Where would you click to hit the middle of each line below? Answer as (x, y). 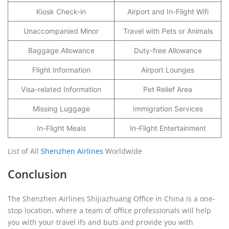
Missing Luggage (61, 109)
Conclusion (37, 174)
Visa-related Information (61, 89)
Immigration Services (168, 109)
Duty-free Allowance (168, 50)
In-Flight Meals (61, 128)
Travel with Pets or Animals (168, 31)
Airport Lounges (168, 70)
